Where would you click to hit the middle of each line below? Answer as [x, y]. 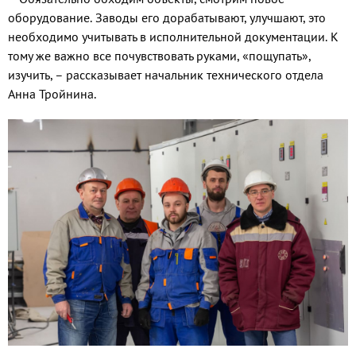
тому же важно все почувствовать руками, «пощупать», [159, 56]
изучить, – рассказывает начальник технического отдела [166, 75]
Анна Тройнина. [52, 94]
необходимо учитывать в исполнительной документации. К [173, 37]
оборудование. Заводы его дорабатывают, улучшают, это [167, 18]
